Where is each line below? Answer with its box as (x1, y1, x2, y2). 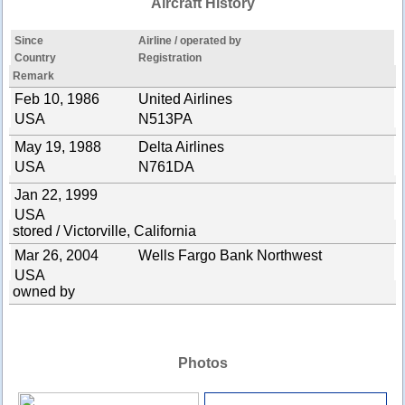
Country (14, 52, 56, 64)
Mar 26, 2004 (14, 248, 99, 263)
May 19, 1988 (14, 139, 101, 155)
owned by (13, 284, 76, 299)
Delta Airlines (137, 139, 224, 155)
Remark (13, 70, 55, 82)
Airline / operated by (137, 34, 241, 47)
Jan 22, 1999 (14, 187, 98, 202)
